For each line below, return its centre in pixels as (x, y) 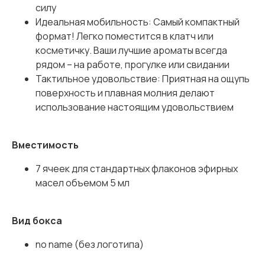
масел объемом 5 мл (83, 183)
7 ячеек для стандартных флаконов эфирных (137, 169)
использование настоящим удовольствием (135, 107)
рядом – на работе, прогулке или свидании (132, 65)
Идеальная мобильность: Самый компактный (138, 22)
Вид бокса (37, 221)
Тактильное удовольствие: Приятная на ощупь (143, 79)
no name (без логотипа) (90, 245)
